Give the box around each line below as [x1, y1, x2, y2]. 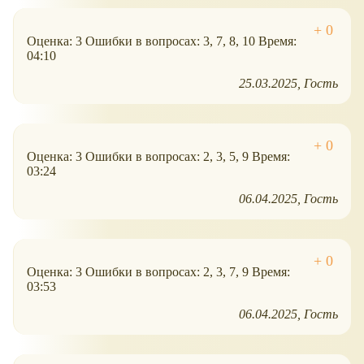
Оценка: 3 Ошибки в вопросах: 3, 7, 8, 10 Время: [27, 34, 297, 49]
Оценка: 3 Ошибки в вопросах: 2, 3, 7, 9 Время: [27, 265, 290, 279]
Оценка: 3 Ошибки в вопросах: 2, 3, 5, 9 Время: [27, 149, 290, 164]
